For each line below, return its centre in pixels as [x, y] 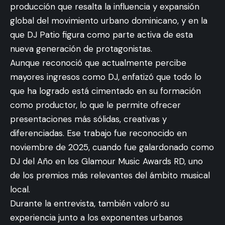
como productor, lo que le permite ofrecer [95, 105]
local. [20, 189]
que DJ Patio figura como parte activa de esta [101, 35]
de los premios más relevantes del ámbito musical [110, 175]
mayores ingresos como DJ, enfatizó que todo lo [106, 77]
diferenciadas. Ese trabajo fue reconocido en [98, 133]
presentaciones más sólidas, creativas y [88, 119]
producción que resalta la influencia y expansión [105, 7]
